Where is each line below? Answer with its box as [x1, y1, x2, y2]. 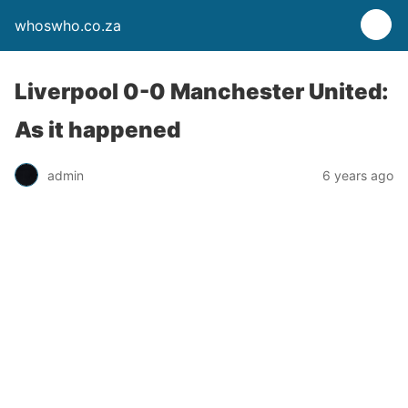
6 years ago [322, 167, 393, 183]
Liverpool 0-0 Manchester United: [15, 78, 389, 105]
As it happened [15, 117, 180, 143]
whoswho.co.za [15, 16, 121, 35]
